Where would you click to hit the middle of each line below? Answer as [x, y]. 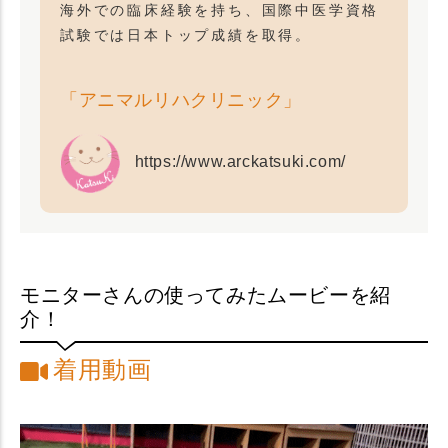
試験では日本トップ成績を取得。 [186, 35]
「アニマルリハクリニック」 [181, 100]
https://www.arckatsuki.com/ [240, 162]
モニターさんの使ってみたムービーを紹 [205, 295]
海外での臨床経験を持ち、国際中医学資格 [220, 10]
